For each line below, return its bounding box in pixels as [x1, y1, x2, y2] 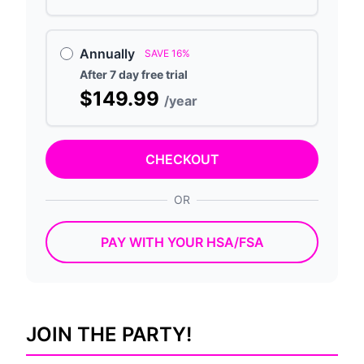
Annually [80, 45, 135, 62]
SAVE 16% [145, 47, 190, 59]
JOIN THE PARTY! [26, 323, 192, 346]
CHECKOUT [145, 151, 219, 167]
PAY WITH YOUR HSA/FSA [100, 234, 264, 250]
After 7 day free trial [80, 67, 188, 81]
